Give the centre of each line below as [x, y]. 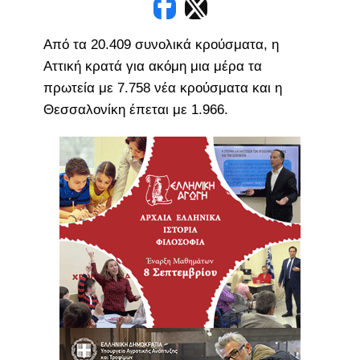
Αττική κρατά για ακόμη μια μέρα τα [152, 66]
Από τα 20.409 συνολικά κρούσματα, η [161, 44]
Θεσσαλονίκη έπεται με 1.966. [135, 109]
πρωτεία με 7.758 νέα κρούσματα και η [162, 88]
